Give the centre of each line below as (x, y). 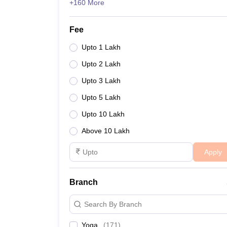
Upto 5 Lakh (101, 97)
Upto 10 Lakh (103, 114)
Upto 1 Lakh (101, 47)
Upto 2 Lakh (101, 64)
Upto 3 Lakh (101, 81)
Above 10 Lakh (106, 131)
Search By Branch (113, 204)
